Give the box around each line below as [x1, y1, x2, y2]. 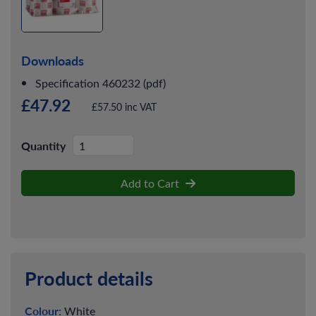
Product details [25, 265, 153, 292]
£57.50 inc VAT [92, 99, 157, 114]
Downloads [21, 51, 84, 69]
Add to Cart [121, 175, 182, 191]
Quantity [21, 137, 66, 154]
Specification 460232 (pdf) [35, 74, 166, 90]
